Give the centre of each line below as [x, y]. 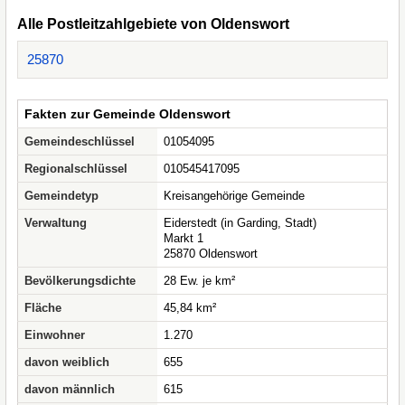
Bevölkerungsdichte [80, 281]
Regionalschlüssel [76, 169]
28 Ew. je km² [199, 281]
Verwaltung [56, 223]
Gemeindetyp [61, 196]
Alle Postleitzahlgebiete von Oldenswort [153, 24]
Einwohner [55, 335]
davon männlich [70, 389]
